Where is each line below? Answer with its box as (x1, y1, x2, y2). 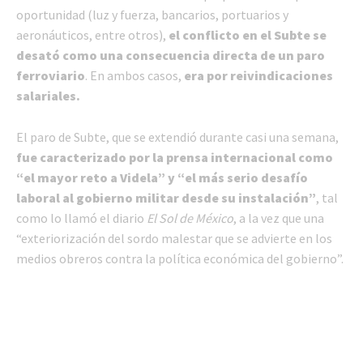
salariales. (16, 88, 80, 105)
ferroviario (16, 67, 85, 84)
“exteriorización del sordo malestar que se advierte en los (16, 230, 332, 247)
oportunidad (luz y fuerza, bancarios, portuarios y (16, 6, 288, 23)
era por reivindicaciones (184, 67, 333, 84)
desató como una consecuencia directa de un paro (16, 47, 325, 64)
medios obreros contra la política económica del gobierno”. (16, 250, 344, 267)
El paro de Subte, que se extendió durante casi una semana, (16, 129, 339, 146)
